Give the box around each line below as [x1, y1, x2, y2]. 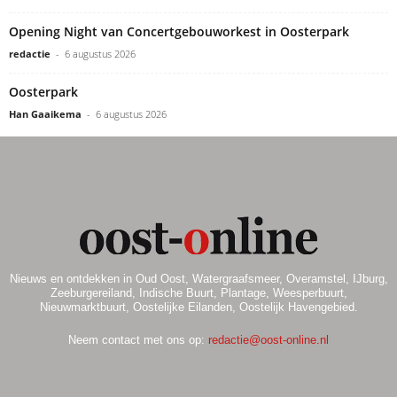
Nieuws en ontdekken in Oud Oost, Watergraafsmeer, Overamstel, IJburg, [9, 272, 388, 286]
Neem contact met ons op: [68, 333, 208, 347]
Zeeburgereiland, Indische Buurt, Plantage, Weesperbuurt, [50, 286, 347, 300]
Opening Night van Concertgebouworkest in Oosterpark [9, 23, 349, 41]
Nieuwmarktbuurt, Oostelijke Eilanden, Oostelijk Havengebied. [39, 300, 358, 315]
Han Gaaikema [9, 107, 82, 121]
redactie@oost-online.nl [208, 333, 329, 347]
